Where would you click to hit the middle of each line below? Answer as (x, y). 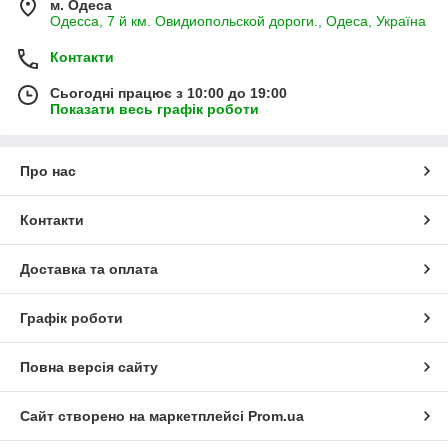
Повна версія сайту (89, 367)
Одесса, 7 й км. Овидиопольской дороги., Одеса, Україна (238, 21)
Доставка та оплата (89, 269)
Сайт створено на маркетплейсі (134, 416)
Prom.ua (276, 416)
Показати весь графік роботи (154, 109)
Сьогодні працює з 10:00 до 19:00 (168, 93)
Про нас (48, 171)
